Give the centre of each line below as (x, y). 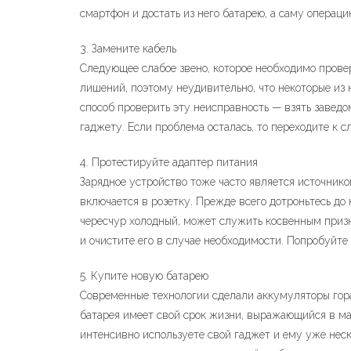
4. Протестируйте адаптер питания (169, 162)
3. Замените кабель (128, 49)
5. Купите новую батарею (144, 276)
